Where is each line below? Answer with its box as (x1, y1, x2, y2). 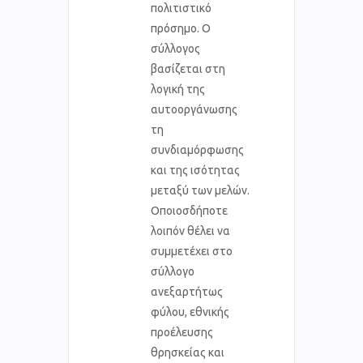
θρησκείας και (151, 345, 224, 359)
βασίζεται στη (151, 62, 225, 75)
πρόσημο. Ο (151, 21, 211, 35)
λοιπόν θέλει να (151, 224, 230, 237)
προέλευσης (151, 325, 213, 339)
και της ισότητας (151, 163, 240, 177)
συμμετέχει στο (151, 244, 233, 258)
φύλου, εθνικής (151, 305, 229, 318)
